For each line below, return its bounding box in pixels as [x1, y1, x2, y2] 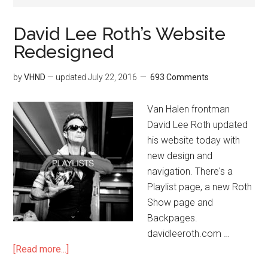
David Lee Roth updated [147, 118, 248, 130]
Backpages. [147, 212, 198, 224]
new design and [147, 150, 213, 162]
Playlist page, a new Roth [147, 181, 252, 193]
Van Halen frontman [147, 103, 230, 115]
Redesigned [13, 41, 114, 62]
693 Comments [150, 72, 209, 82]
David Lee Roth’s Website [13, 23, 226, 44]
